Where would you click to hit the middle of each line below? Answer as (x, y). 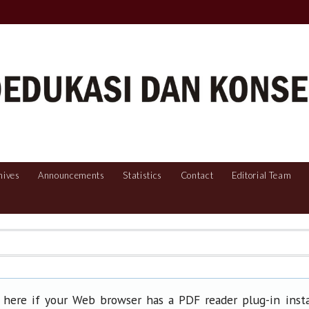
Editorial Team (262, 175)
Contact (197, 175)
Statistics (143, 175)
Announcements (71, 175)
